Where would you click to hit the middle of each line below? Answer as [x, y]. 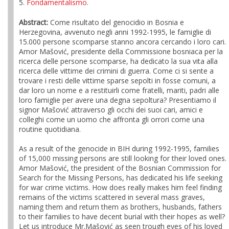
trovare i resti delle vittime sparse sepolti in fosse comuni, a [117, 81]
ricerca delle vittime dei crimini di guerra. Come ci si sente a [116, 71]
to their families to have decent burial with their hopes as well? [122, 216]
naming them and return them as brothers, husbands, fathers [120, 207]
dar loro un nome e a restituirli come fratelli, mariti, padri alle [119, 90]
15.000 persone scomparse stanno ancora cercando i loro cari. [122, 42]
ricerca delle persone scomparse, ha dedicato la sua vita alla [118, 61]
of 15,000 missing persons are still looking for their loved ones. [123, 158]
